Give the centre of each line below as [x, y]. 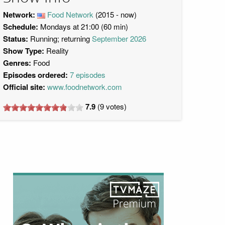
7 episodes [88, 75]
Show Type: [25, 51]
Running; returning [60, 38]
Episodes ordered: [35, 75]
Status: [16, 39]
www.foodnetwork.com [85, 87]
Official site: [24, 87]
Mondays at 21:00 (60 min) [83, 26]
